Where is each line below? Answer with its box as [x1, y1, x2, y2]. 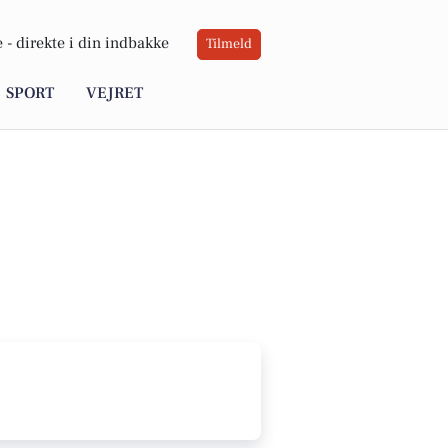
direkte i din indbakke [16, 33, 169, 54]
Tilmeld [206, 35, 252, 54]
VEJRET [86, 83, 143, 104]
